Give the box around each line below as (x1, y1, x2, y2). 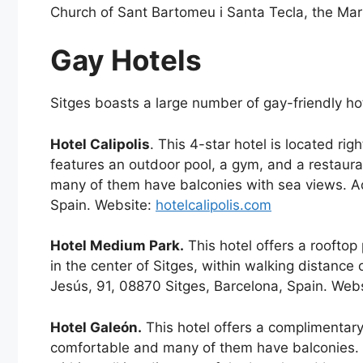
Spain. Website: (50, 196, 156, 213)
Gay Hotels (50, 43, 202, 78)
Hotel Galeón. (50, 318, 142, 335)
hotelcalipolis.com (156, 196, 271, 213)
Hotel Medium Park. (50, 237, 184, 254)
